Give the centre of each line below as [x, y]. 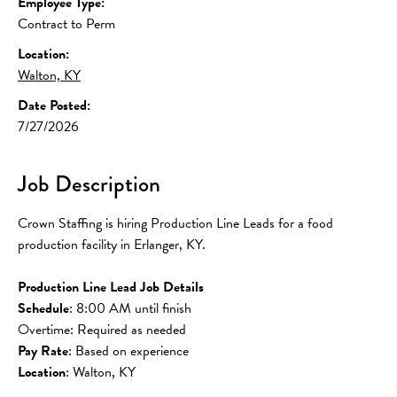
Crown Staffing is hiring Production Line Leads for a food [177, 223]
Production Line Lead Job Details [111, 287]
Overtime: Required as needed [102, 329]
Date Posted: [54, 105]
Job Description [89, 183]
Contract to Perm [66, 23]
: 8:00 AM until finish [130, 308]
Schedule [43, 308]
